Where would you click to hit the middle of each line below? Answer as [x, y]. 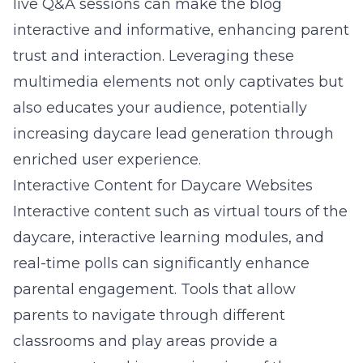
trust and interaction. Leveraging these [154, 56]
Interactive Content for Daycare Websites [163, 186]
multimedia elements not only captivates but [178, 82]
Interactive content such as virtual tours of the [180, 211]
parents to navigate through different [149, 315]
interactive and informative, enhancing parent [181, 30]
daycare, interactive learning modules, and [169, 237]
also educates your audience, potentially [160, 108]
